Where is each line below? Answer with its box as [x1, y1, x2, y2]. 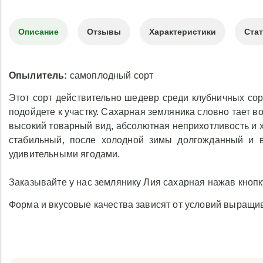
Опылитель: [9, 70, 70, 80]
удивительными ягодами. [9, 149, 120, 159]
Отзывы [87, 27, 121, 36]
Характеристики [149, 27, 216, 36]
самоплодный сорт [69, 70, 154, 80]
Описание [18, 27, 59, 36]
